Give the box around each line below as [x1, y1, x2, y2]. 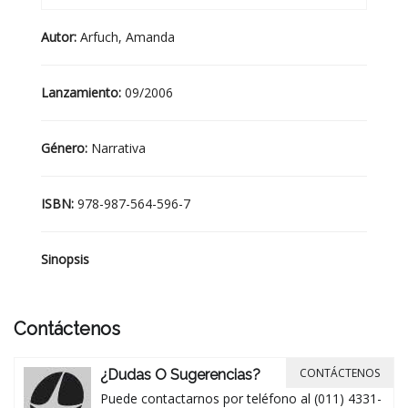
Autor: [41, 28, 80, 46]
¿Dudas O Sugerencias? [100, 366, 260, 383]
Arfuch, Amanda [80, 28, 175, 46]
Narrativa [91, 139, 146, 157]
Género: [41, 139, 91, 157]
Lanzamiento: [41, 84, 125, 101]
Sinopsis [41, 250, 89, 268]
